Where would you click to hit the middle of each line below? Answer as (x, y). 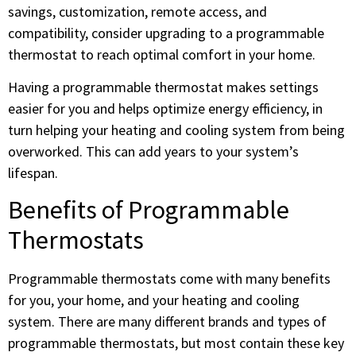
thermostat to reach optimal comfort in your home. (162, 54)
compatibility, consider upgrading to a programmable (166, 33)
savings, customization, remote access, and (137, 11)
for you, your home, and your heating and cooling (154, 300)
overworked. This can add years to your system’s (153, 152)
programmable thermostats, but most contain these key (176, 343)
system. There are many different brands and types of (167, 322)
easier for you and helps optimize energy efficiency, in (165, 109)
